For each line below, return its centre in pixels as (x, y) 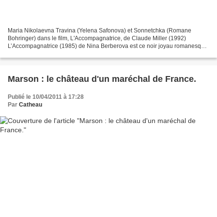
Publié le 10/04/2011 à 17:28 (46, 97)
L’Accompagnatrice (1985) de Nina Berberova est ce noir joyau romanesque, (108, 46)
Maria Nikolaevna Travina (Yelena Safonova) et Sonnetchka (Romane (100, 31)
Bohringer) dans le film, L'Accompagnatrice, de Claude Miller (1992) (97, 39)
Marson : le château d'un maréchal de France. (102, 79)
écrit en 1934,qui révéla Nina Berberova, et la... (70, 54)
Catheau (31, 105)
